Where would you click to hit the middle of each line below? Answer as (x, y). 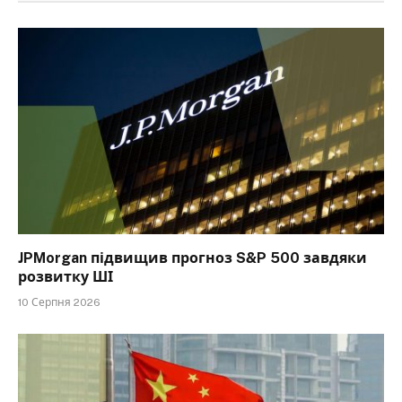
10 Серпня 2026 (59, 302)
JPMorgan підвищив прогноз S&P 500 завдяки (192, 258)
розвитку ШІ (66, 276)
